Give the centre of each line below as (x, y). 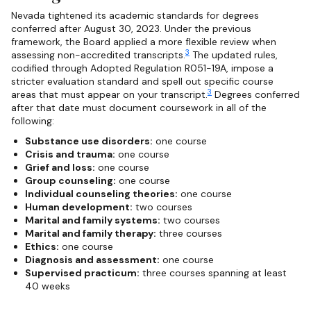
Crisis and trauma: (70, 154)
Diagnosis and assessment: (92, 260)
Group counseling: (70, 181)
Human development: (79, 207)
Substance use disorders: (89, 141)
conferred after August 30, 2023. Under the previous (131, 29)
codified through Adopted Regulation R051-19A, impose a (142, 68)
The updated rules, (234, 55)
